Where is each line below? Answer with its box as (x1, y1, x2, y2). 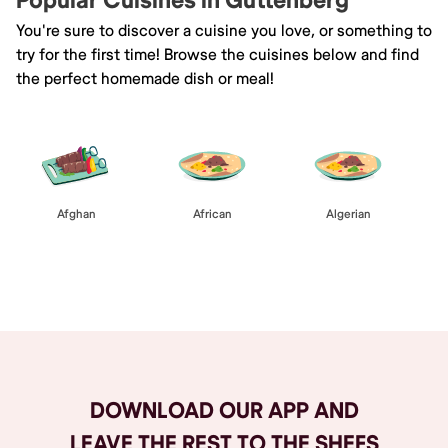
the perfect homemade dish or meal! (16, 68, 274, 89)
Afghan (56, 206, 96, 222)
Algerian (325, 206, 371, 222)
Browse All (186, 284, 262, 305)
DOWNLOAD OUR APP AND (89, 396, 359, 425)
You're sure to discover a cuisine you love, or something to (16, 20, 432, 41)
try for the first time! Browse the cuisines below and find (16, 44, 419, 65)
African (192, 206, 232, 222)
